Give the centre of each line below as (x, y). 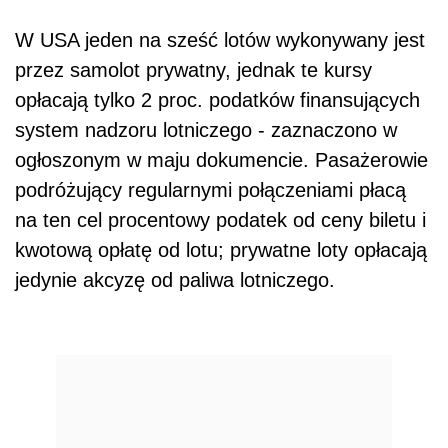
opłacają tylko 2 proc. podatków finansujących (217, 99)
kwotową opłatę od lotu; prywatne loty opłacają (221, 249)
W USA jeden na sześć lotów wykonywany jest (220, 39)
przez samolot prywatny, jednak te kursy (193, 69)
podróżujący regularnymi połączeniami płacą (210, 189)
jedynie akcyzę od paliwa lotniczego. (175, 279)
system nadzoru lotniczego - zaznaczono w (206, 129)
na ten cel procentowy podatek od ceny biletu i (220, 219)
